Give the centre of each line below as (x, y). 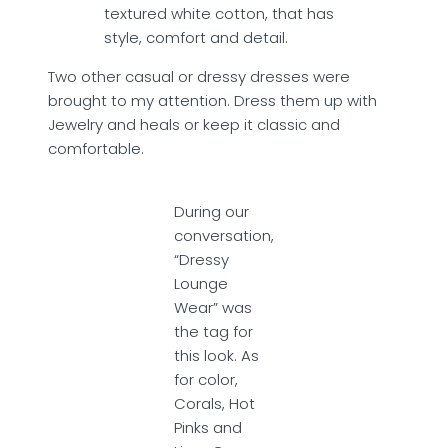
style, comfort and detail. (196, 37)
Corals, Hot (214, 403)
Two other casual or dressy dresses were (199, 76)
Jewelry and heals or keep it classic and (194, 124)
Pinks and (208, 427)
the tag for (213, 331)
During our (211, 211)
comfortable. (96, 148)
